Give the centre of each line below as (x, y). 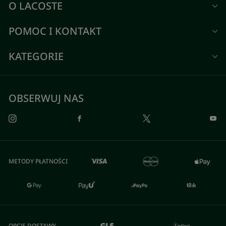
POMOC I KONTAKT (55, 31)
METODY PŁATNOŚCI (38, 161)
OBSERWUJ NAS (46, 98)
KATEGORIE (36, 56)
